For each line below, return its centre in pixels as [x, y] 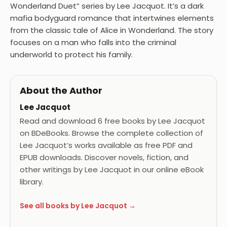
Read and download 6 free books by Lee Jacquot [112, 121]
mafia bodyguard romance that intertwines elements [112, 18]
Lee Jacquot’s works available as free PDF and [106, 145]
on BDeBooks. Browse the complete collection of [111, 133]
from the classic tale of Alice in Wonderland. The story [112, 30]
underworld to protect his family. [71, 54]
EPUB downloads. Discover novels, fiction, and [104, 157]
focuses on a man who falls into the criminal [93, 42]
